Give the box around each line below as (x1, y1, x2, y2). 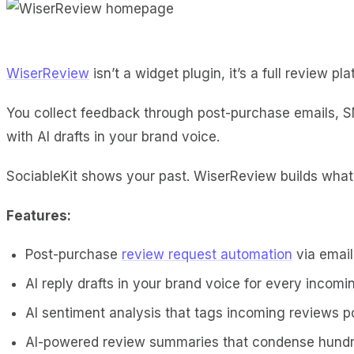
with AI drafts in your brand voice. (6, 128, 220, 145)
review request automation (122, 246, 292, 262)
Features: (6, 207, 71, 224)
